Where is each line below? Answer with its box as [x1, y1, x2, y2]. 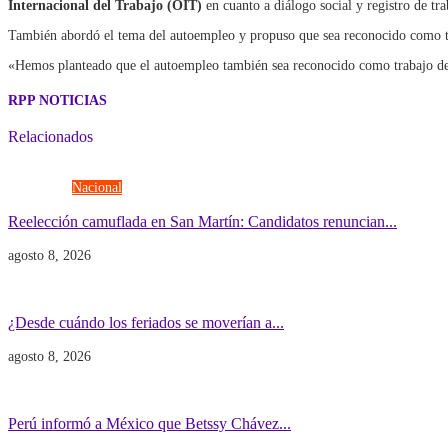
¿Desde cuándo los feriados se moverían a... [8, 312, 284, 332]
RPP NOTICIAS [8, 92, 107, 108]
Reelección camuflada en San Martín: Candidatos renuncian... [8, 212, 397, 232]
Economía [8, 280, 69, 296]
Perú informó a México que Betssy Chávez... [8, 413, 291, 433]
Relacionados [8, 127, 93, 147]
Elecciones [8, 179, 72, 195]
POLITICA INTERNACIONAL [65, 381, 248, 397]
